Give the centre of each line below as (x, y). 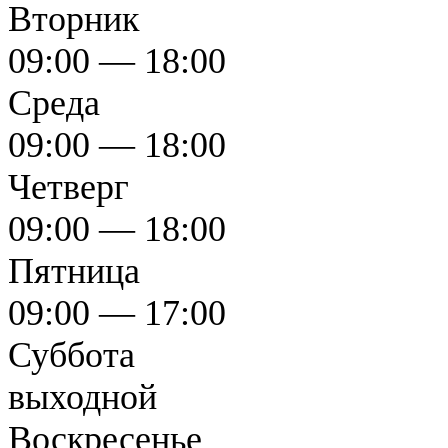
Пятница (74, 271)
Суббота (71, 355)
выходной (82, 397)
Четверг (68, 187)
